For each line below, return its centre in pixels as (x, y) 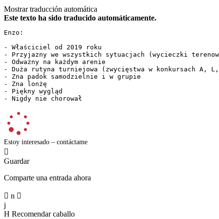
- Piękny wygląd (37, 91)
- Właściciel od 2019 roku (57, 47)
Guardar (17, 161)
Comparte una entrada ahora (47, 177)
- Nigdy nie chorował (43, 98)
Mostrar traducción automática (51, 9)
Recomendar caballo (43, 214)
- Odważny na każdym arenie (59, 62)
